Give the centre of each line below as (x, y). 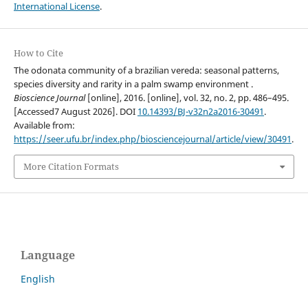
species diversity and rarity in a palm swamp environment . (133, 84)
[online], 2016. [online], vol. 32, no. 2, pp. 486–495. (187, 98)
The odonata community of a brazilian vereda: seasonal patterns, (146, 70)
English (38, 278)
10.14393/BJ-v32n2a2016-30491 (200, 112)
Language (48, 255)
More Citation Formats (71, 167)
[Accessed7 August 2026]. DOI (75, 112)
